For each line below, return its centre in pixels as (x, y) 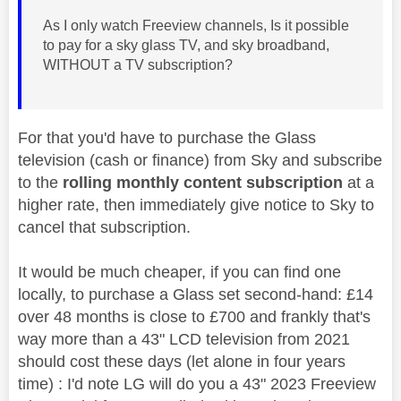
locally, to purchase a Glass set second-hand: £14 (196, 294)
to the (40, 182)
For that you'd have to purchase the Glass (167, 137)
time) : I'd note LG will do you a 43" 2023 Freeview (197, 384)
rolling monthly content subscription (203, 182)
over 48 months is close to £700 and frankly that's (194, 316)
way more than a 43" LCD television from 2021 (184, 339)
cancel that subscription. (104, 227)
